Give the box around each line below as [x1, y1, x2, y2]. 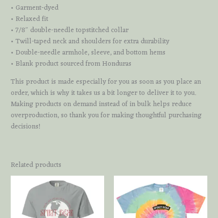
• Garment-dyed [10, 1, 58, 14]
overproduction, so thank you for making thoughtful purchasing [10, 109, 201, 122]
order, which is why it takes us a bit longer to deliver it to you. [10, 87, 196, 99]
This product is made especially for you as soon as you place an [10, 75, 201, 88]
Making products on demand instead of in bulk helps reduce [10, 98, 192, 110]
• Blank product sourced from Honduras [10, 57, 131, 70]
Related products [10, 159, 61, 171]
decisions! [10, 120, 40, 133]
